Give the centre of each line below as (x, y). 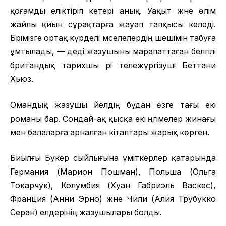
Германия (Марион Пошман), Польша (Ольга (113, 172)
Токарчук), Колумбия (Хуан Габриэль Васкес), (113, 186)
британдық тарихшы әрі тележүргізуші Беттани (113, 66)
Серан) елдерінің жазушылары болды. (86, 213)
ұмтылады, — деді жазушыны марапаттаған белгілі (113, 52)
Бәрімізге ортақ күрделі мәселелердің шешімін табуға (113, 38)
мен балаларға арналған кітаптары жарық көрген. (110, 132)
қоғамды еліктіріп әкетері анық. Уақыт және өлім (113, 11)
